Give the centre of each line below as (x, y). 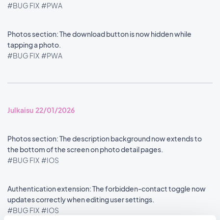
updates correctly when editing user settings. (81, 199)
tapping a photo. (35, 45)
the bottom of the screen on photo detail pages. (86, 149)
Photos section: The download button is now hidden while (99, 34)
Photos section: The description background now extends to (105, 138)
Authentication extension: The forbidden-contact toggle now (107, 189)
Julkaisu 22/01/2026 (41, 110)
